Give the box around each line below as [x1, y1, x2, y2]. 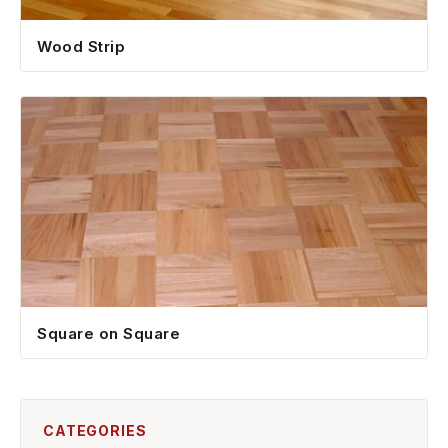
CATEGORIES [43, 421, 147, 439]
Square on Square [37, 323, 180, 343]
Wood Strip [37, 36, 125, 56]
